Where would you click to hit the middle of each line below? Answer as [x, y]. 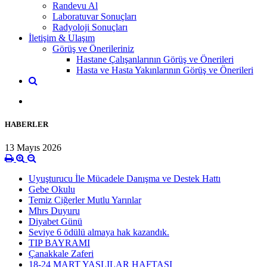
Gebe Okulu [52, 190]
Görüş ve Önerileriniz [93, 48]
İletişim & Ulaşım [62, 38]
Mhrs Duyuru [54, 211]
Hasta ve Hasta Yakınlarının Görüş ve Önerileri [165, 70]
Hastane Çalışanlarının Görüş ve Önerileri [155, 59]
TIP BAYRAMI [59, 243]
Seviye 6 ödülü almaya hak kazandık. [99, 232]
